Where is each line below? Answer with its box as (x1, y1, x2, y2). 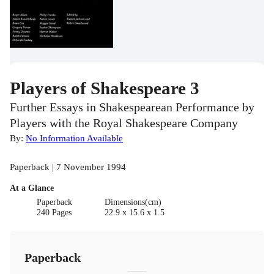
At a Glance (10, 183, 54, 193)
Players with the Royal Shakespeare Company (10, 116, 238, 130)
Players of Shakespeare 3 (10, 78, 199, 98)
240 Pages (37, 207, 72, 217)
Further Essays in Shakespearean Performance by (10, 100, 254, 114)
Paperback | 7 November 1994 (10, 161, 126, 172)
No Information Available (26, 132, 123, 143)
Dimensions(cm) (104, 197, 161, 207)
